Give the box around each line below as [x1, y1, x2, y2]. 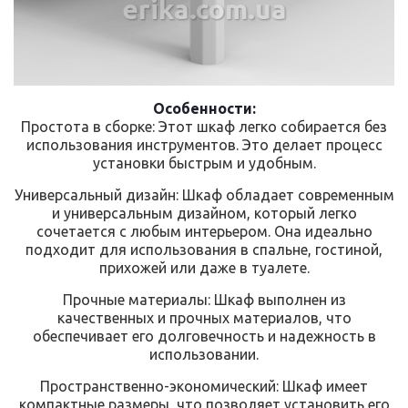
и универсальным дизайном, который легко [51, 204, 357, 221]
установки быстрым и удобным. [92, 154, 316, 171]
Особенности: [152, 99, 256, 117]
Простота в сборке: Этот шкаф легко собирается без [21, 117, 387, 135]
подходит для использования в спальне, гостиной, [25, 240, 382, 258]
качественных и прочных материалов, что [56, 309, 352, 326]
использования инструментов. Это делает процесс [25, 136, 382, 153]
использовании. [149, 345, 259, 362]
